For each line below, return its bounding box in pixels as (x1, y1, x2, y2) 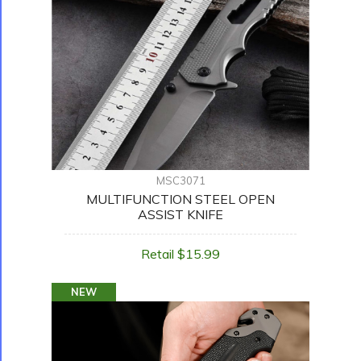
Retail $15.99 (141, 246, 220, 263)
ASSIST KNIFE (138, 206, 223, 223)
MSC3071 (156, 174, 205, 188)
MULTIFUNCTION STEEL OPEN (86, 191, 275, 208)
